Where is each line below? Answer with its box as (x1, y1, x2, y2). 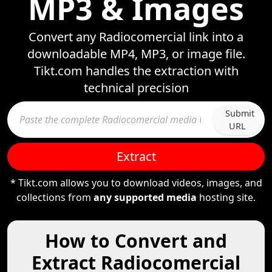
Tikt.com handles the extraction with (33, 63, 239, 79)
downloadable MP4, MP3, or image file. (27, 46, 245, 62)
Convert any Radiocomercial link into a (29, 29, 243, 45)
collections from (16, 191, 93, 204)
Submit (225, 107, 254, 119)
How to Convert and (45, 228, 227, 253)
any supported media (93, 191, 197, 204)
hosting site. (197, 191, 256, 204)
